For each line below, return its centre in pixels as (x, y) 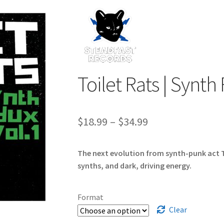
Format (90, 197)
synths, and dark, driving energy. (134, 165)
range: (162, 139)
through (167, 175)
